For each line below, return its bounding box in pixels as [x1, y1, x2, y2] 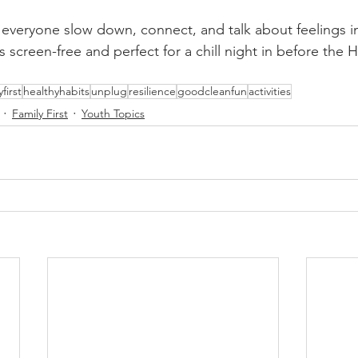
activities [249, 84, 291, 98]
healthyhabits [23, 84, 89, 98]
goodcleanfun [177, 84, 247, 98]
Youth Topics [82, 105, 145, 121]
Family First [12, 105, 68, 121]
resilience [129, 84, 176, 98]
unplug [91, 84, 127, 98]
